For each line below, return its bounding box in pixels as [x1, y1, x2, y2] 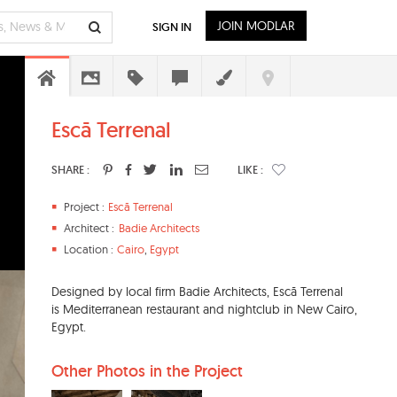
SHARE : [51, 162, 90, 177]
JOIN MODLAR [217, 18, 295, 34]
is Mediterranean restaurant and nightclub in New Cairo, [51, 301, 357, 317]
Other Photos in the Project [51, 361, 243, 381]
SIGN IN [152, 19, 191, 35]
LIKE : [237, 162, 263, 177]
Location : [64, 242, 113, 256]
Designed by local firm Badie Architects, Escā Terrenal [51, 284, 343, 300]
